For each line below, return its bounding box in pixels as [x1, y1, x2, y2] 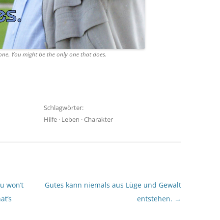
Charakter [83, 114, 113, 124]
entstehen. [137, 193, 174, 203]
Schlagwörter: [43, 103, 83, 112]
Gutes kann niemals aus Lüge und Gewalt [44, 180, 181, 190]
